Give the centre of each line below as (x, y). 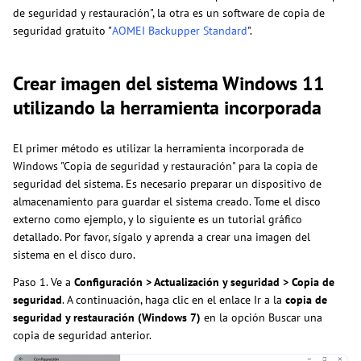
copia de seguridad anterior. (82, 335)
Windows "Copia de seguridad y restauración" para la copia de (165, 166)
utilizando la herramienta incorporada (167, 107)
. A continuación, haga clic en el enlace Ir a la (174, 299)
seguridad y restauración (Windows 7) (107, 317)
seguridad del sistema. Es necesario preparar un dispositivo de (167, 183)
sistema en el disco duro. (74, 254)
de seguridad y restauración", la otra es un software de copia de (169, 12)
